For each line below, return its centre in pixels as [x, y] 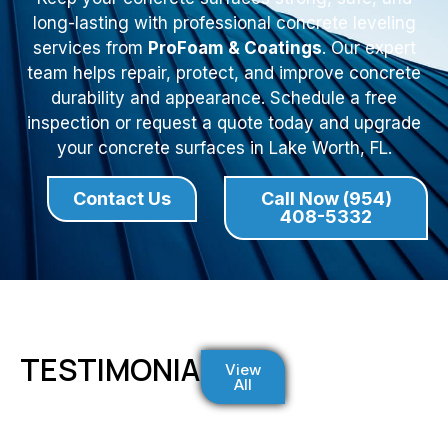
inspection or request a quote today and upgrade [224, 123]
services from [90, 48]
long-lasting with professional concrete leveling [224, 23]
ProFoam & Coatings [234, 48]
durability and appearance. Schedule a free [224, 98]
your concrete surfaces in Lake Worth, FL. [224, 148]
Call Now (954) [326, 198]
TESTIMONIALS [127, 369]
